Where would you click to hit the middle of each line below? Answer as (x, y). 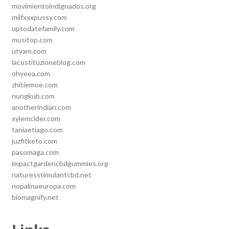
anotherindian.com (41, 107)
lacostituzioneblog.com (48, 62)
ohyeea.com (31, 74)
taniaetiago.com (37, 130)
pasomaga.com (35, 152)
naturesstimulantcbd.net (51, 175)
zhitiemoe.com (35, 85)
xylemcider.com (36, 119)
